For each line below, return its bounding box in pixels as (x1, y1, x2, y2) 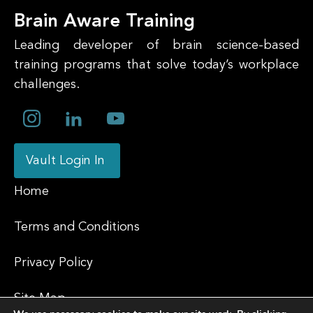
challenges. (14, 78, 80, 91)
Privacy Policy (14, 256, 93, 269)
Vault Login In (26, 154, 108, 167)
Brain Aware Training (14, 12, 195, 31)
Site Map (14, 291, 66, 305)
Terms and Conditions (14, 220, 140, 233)
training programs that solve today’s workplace (14, 58, 299, 71)
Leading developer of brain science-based (14, 38, 299, 52)
